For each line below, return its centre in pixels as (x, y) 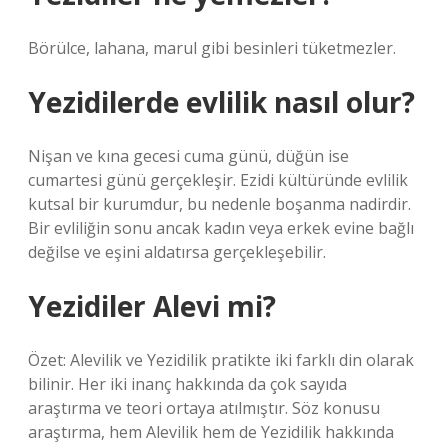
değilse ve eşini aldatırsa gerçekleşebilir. (177, 252)
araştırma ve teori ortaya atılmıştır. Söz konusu (204, 408)
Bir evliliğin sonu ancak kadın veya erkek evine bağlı (221, 228)
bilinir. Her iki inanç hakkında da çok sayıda (187, 384)
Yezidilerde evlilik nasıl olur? (221, 102)
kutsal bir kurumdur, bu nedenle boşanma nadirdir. (219, 204)
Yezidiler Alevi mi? (152, 306)
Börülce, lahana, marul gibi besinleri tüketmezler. (212, 48)
